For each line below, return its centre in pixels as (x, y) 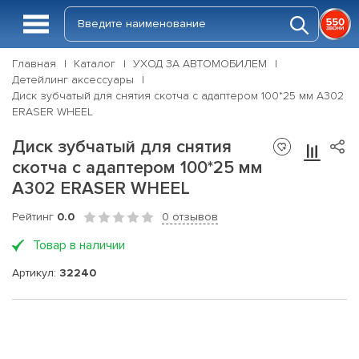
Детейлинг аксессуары (73, 80)
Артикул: (36, 272)
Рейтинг (34, 217)
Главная (34, 64)
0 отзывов (190, 217)
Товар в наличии (79, 245)
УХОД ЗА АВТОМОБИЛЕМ (200, 64)
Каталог (95, 64)
